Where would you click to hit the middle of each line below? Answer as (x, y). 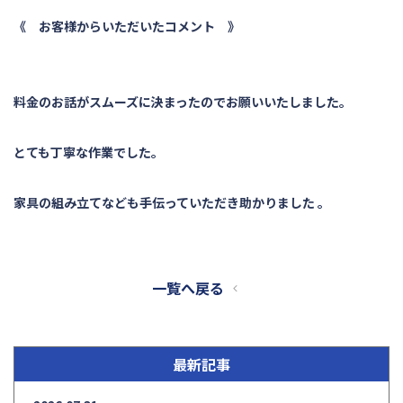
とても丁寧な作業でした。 (88, 152)
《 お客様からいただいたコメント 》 (127, 26)
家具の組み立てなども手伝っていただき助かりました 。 (171, 202)
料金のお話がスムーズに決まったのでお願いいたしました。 (183, 102)
